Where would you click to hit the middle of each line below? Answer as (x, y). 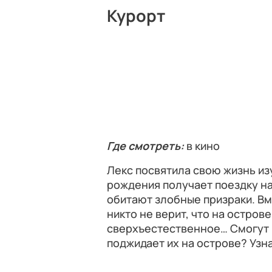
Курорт (136, 15)
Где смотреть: (147, 146)
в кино (203, 146)
